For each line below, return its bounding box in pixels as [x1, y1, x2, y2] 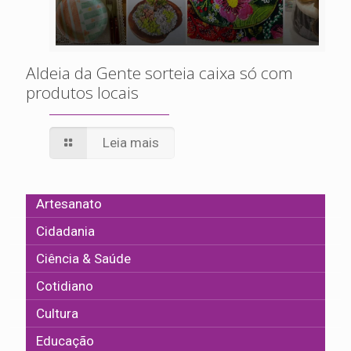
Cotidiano [36, 278, 93, 295]
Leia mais [102, 135, 159, 151]
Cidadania [36, 223, 95, 240]
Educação [36, 333, 94, 349]
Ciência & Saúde [36, 251, 131, 267]
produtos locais [26, 81, 139, 104]
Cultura [36, 306, 78, 322]
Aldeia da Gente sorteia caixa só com [26, 62, 293, 85]
